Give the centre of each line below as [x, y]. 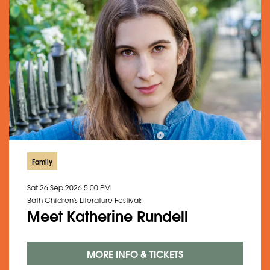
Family [42, 161]
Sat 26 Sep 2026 [55, 187]
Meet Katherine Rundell [108, 215]
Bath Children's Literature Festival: [84, 200]
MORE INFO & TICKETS [135, 253]
